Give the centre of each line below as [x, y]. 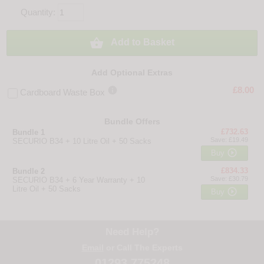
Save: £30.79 [229, 179]
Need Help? [132, 232]
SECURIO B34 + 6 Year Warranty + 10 [79, 180]
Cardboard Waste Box [63, 93]
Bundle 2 [29, 171]
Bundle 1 [29, 133]
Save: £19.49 [229, 140]
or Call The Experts [143, 248]
